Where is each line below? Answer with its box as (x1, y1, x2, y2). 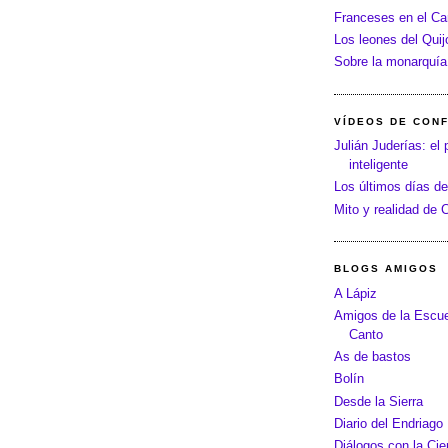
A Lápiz (334, 285, 377, 301)
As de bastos (334, 349, 411, 365)
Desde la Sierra (334, 393, 423, 409)
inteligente (349, 157, 408, 173)
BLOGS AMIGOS (334, 262, 439, 274)
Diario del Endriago (334, 415, 443, 431)
